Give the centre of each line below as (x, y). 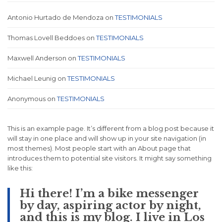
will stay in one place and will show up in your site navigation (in (107, 139)
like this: (20, 168)
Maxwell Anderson (37, 58)
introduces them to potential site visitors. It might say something (110, 158)
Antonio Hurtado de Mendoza (55, 18)
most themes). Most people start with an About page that (99, 148)
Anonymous (27, 99)
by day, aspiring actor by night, (111, 206)
